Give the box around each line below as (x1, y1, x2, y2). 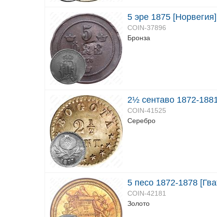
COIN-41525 (127, 107, 166, 114)
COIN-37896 (127, 24, 166, 31)
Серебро (127, 117, 155, 124)
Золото (127, 200, 150, 207)
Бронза (127, 34, 150, 42)
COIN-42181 (127, 189, 166, 197)
